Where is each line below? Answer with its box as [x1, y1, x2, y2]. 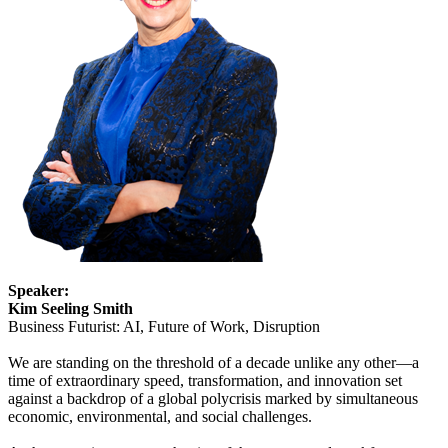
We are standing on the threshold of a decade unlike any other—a [8, 354, 419, 372]
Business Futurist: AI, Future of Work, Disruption [8, 318, 320, 336]
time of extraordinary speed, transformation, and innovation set [8, 372, 402, 390]
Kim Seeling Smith [8, 300, 133, 318]
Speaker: [8, 282, 69, 300]
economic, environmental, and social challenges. [8, 408, 312, 426]
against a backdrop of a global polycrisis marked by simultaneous [8, 390, 418, 408]
